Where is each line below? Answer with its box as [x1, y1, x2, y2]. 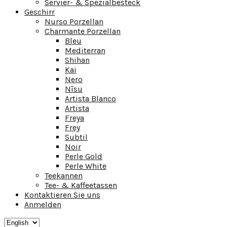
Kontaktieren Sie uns [24, 190, 100, 200]
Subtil [65, 132, 88, 142]
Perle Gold [65, 151, 102, 161]
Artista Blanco [65, 93, 116, 103]
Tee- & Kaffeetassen [45, 180, 117, 190]
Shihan [65, 55, 90, 65]
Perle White [65, 161, 106, 171]
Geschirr [24, 7, 55, 17]
